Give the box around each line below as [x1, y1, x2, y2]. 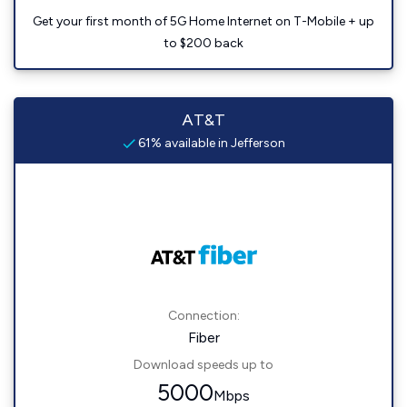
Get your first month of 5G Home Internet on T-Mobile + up [33, 14, 374, 29]
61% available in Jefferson [134, 135, 285, 151]
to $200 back [164, 35, 243, 51]
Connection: [167, 308, 240, 323]
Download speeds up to [134, 357, 273, 372]
